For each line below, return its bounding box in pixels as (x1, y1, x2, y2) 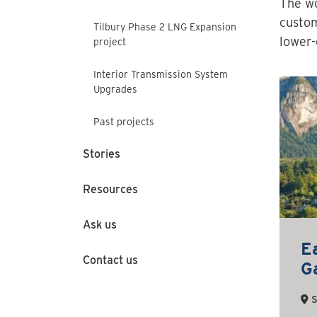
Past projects (93, 115, 154, 127)
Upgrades (93, 83, 137, 95)
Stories (83, 147, 120, 161)
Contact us (83, 253, 138, 267)
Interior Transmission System (93, 68, 228, 80)
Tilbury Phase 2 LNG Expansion (93, 21, 236, 33)
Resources (83, 183, 138, 196)
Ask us (83, 218, 117, 231)
